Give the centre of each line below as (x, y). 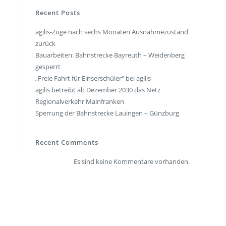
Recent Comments (67, 142)
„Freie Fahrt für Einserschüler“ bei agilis (93, 78)
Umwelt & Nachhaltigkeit (142, 31)
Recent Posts (58, 12)
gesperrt (48, 66)
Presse (107, 11)
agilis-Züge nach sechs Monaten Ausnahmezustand (112, 32)
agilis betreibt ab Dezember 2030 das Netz (98, 90)
